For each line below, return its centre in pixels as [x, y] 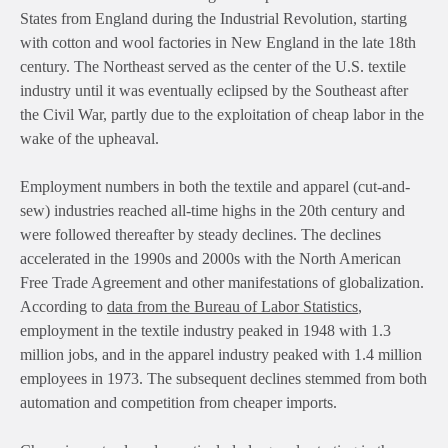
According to [63, 307]
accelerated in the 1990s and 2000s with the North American [210, 259]
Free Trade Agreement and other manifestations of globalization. [222, 283]
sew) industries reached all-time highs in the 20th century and [212, 211]
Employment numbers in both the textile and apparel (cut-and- [215, 187]
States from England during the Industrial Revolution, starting [213, 19]
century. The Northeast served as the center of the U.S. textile [213, 67]
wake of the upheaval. [89, 139]
